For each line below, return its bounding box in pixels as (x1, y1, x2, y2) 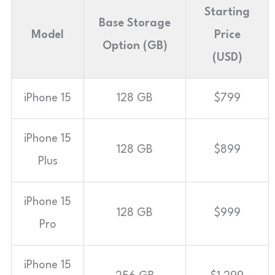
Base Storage (99, 17, 171, 29)
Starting (204, 6, 250, 18)
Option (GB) (102, 40, 168, 52)
